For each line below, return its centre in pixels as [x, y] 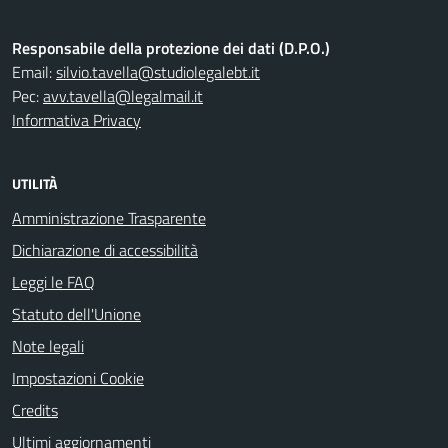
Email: [34, 72]
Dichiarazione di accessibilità [105, 250]
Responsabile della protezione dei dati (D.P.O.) [171, 48]
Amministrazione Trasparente [109, 218]
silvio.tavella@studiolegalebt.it [158, 72]
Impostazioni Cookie [78, 378]
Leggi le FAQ [53, 282]
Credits [35, 410]
